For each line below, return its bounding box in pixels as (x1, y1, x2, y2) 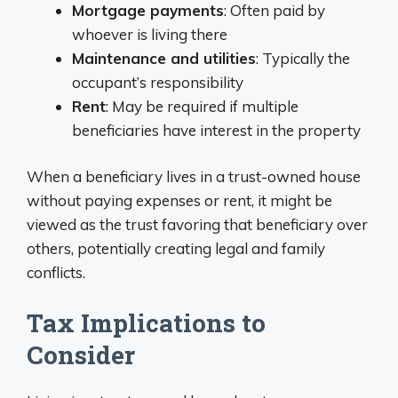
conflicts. (27, 263, 85, 282)
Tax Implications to (27, 306, 266, 339)
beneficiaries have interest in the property (72, 120, 361, 139)
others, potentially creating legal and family (27, 239, 325, 258)
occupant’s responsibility (72, 72, 243, 92)
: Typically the (256, 48, 350, 68)
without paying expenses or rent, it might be (27, 191, 332, 210)
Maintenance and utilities (72, 48, 256, 68)
